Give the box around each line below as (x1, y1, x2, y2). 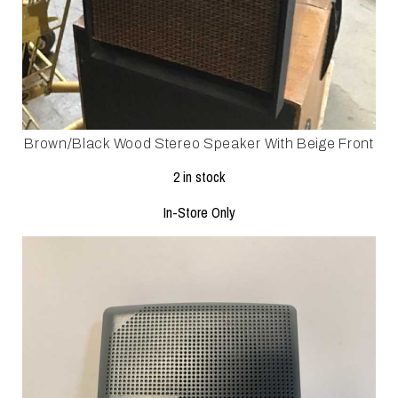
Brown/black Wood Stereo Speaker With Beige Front (24, 136, 374, 152)
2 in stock (173, 167, 225, 187)
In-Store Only (163, 203, 235, 223)
